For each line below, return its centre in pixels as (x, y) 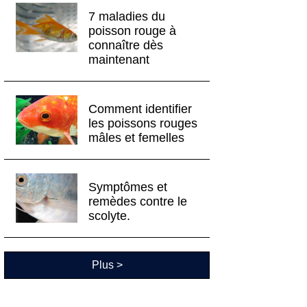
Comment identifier (140, 109)
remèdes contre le (138, 202)
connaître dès (126, 46)
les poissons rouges (143, 124)
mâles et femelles (137, 138)
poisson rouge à (133, 31)
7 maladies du (127, 17)
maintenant (119, 60)
